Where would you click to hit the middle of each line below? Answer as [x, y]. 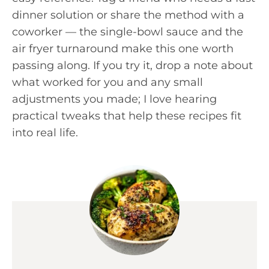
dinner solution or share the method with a [128, 15]
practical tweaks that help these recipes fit [127, 116]
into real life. [45, 133]
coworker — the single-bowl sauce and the [128, 32]
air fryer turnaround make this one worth [123, 49]
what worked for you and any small [107, 82]
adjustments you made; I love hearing [114, 99]
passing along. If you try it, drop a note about [132, 65]
